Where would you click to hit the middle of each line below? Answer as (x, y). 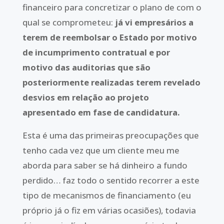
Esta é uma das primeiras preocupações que (110, 135)
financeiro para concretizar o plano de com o (112, 7)
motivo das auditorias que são (86, 67)
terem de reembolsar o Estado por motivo (109, 37)
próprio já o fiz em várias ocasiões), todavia (109, 210)
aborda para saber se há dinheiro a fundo (105, 165)
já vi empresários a (154, 22)
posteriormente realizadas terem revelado (111, 82)
